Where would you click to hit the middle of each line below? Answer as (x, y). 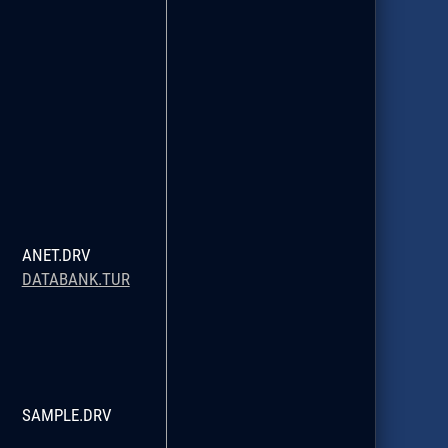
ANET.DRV (56, 254)
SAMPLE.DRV (66, 414)
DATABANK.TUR (75, 278)
